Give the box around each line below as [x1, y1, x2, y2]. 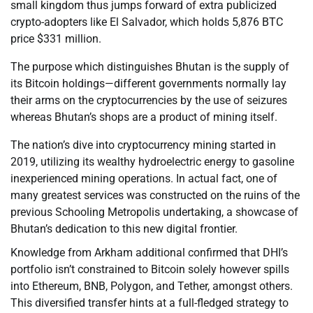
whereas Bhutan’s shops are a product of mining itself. [10, 110, 277, 124]
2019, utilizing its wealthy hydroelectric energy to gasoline [10, 155, 294, 169]
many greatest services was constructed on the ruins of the [10, 189, 300, 203]
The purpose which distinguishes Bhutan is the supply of [10, 60, 289, 74]
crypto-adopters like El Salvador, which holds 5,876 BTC [10, 15, 283, 29]
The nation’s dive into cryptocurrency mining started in [10, 138, 276, 152]
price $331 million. [10, 32, 101, 46]
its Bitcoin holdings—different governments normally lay [10, 77, 286, 91]
